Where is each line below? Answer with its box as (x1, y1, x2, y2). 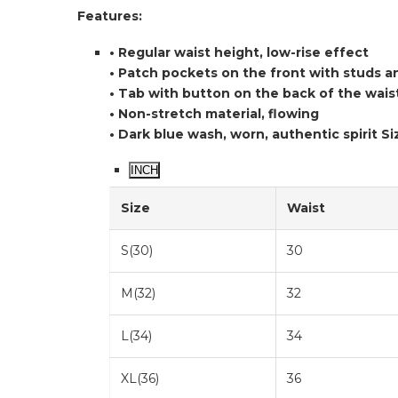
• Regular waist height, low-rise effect (109, 44, 369, 60)
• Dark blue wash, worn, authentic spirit (109, 126, 381, 142)
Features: (77, 8, 142, 24)
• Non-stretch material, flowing (109, 106, 319, 122)
